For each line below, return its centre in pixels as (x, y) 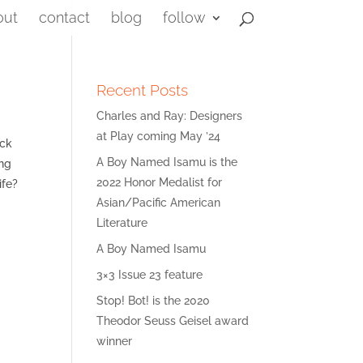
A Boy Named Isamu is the (167, 162)
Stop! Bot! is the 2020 (154, 301)
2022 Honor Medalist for (160, 182)
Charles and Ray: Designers (170, 116)
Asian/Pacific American (159, 203)
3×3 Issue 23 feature (150, 275)
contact (64, 17)
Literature (122, 223)
